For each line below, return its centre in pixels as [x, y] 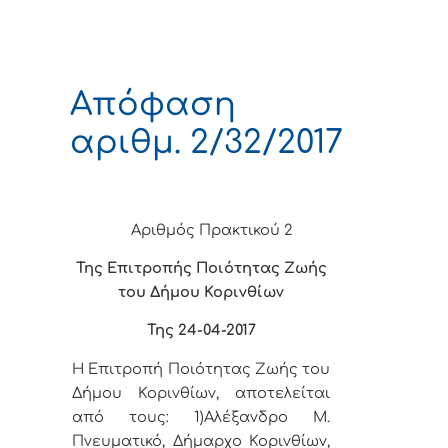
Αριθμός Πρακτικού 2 [211, 229]
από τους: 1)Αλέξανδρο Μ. [201, 416]
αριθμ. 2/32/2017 [206, 142]
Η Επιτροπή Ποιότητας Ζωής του [201, 368]
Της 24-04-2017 [201, 330]
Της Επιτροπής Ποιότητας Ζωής [201, 268]
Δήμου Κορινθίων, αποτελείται [201, 392]
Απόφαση [153, 104]
